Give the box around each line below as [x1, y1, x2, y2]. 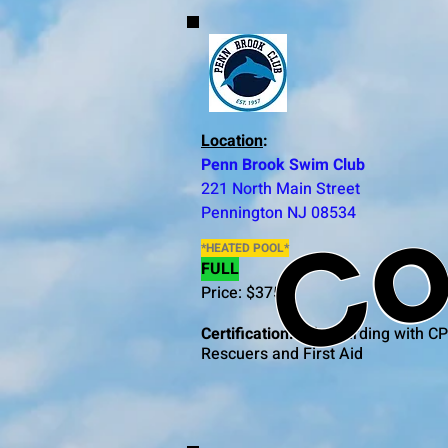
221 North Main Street [201, 177, 360, 201]
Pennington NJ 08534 [201, 201, 356, 225]
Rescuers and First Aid [201, 342, 363, 366]
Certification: [201, 322, 294, 346]
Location [201, 129, 263, 153]
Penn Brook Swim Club [201, 153, 365, 177]
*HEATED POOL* [201, 239, 289, 257]
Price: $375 [201, 281, 282, 305]
